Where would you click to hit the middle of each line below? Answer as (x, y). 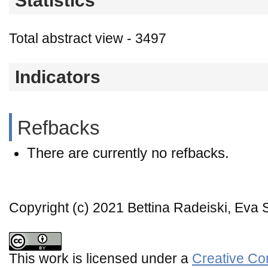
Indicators (58, 77)
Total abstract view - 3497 (88, 39)
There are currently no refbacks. (128, 153)
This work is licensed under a (100, 258)
